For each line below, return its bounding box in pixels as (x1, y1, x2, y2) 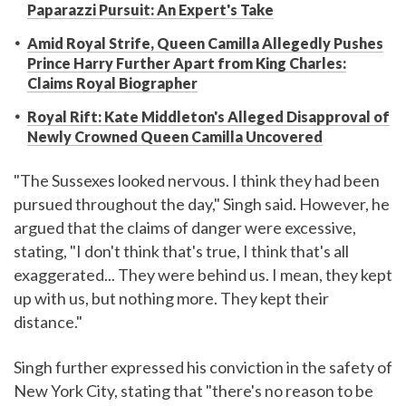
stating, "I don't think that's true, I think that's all (14, 241, 349, 262)
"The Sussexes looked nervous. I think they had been (14, 170, 380, 191)
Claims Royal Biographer (27, 74, 198, 92)
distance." (14, 312, 82, 333)
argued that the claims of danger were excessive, (14, 217, 356, 238)
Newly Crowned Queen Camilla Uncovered (27, 128, 323, 146)
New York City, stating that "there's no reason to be (14, 381, 373, 401)
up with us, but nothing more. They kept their (14, 288, 329, 309)
